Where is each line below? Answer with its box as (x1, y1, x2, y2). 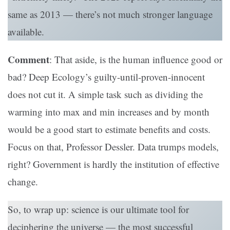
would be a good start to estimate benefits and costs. (8, 123, 210, 136)
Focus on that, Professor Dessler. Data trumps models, (8, 140, 219, 154)
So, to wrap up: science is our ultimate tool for (8, 203, 189, 216)
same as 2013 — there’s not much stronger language (8, 8, 213, 21)
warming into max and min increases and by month (8, 105, 209, 119)
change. (8, 175, 38, 188)
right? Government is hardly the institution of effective (8, 158, 219, 171)
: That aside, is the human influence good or (49, 53, 222, 66)
